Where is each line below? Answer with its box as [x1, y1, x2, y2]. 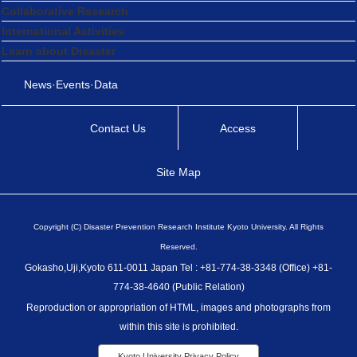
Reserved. [159, 242, 198, 252]
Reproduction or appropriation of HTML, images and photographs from [26, 302, 331, 314]
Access [219, 121, 256, 135]
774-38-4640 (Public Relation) [112, 281, 245, 293]
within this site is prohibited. [119, 321, 238, 333]
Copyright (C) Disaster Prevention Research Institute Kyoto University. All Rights [33, 222, 324, 232]
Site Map [155, 166, 201, 179]
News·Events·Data [23, 78, 118, 92]
